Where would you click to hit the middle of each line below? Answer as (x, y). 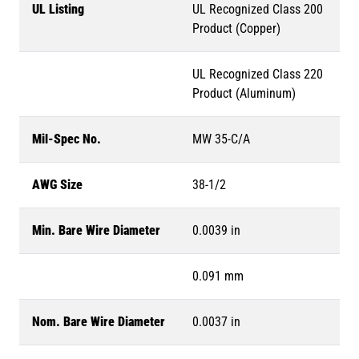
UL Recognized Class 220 (258, 74)
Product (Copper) (236, 28)
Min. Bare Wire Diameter (96, 230)
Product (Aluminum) (244, 93)
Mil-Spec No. (67, 139)
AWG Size (57, 185)
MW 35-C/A (221, 139)
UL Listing (58, 9)
